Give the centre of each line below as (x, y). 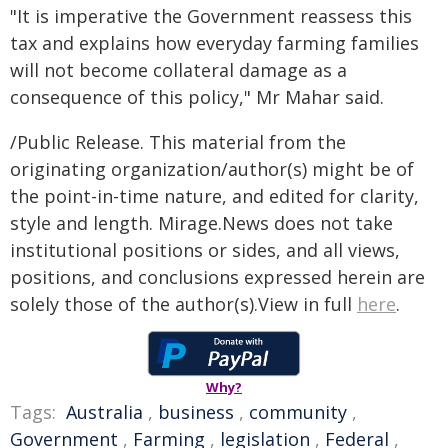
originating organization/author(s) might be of (212, 169)
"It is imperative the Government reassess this (211, 16)
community (298, 412)
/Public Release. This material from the (178, 142)
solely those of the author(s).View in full (183, 304)
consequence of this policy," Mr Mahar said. (197, 97)
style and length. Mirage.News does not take (201, 223)
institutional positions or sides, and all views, (205, 250)
